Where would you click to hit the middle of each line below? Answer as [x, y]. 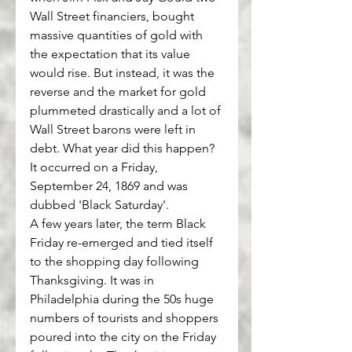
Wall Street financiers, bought [114, 16]
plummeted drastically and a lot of [127, 111]
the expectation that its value [112, 54]
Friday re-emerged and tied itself [123, 243]
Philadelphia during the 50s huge [123, 299]
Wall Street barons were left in [114, 130]
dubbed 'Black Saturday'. [99, 205]
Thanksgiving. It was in [93, 280]
